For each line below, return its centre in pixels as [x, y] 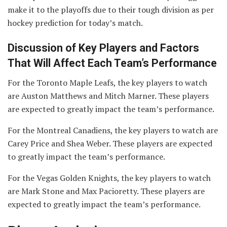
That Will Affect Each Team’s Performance [112, 63]
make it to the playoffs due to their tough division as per [111, 10]
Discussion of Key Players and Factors [103, 48]
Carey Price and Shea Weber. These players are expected [110, 144]
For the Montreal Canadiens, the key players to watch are [113, 130]
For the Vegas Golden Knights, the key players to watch [109, 178]
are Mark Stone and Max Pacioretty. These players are [106, 191]
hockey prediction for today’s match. [75, 23]
